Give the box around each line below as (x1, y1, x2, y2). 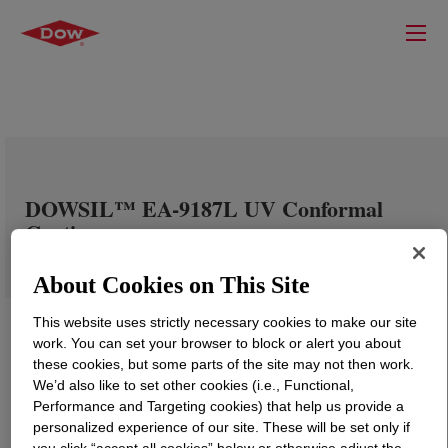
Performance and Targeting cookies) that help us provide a (33, 398, 405, 415)
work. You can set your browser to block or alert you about (33, 335, 402, 352)
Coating (25, 216, 99, 249)
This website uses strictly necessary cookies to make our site (33, 314, 418, 331)
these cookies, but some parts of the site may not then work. (33, 356, 415, 373)
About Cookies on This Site (33, 272, 311, 299)
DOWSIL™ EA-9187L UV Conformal (25, 192, 383, 225)
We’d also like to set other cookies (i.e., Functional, (33, 377, 355, 394)
